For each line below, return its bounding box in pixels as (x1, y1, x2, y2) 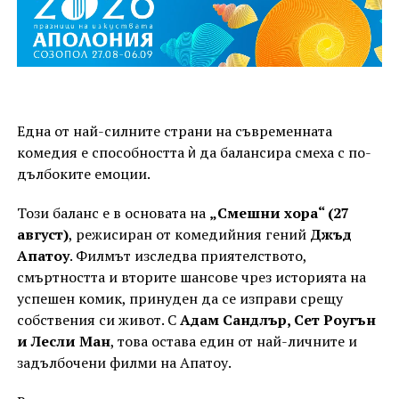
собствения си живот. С (16, 309, 180, 330)
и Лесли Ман (16, 330, 110, 351)
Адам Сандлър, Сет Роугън (179, 309, 376, 330)
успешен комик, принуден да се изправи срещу (16, 288, 343, 308)
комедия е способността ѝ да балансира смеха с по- (16, 142, 371, 162)
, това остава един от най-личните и (110, 330, 357, 351)
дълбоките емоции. (16, 163, 151, 183)
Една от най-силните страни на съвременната (16, 120, 332, 141)
